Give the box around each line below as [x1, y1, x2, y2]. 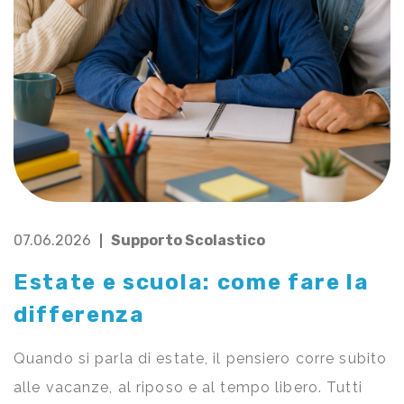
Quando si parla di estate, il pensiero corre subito [14, 350, 388, 368]
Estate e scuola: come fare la [14, 270, 370, 296]
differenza [14, 302, 145, 328]
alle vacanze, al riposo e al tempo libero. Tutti [14, 379, 363, 397]
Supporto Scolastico [111, 232, 265, 250]
